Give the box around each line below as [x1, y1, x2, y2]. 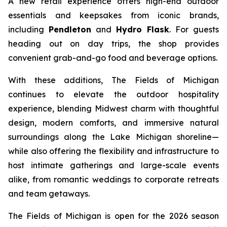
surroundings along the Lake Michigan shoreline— [8, 132, 219, 142]
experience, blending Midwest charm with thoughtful [8, 103, 219, 114]
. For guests [169, 24, 219, 35]
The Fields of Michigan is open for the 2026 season [8, 211, 219, 221]
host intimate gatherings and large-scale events [8, 160, 219, 171]
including [8, 24, 49, 35]
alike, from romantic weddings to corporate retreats [8, 174, 219, 185]
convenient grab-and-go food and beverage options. [8, 53, 217, 63]
